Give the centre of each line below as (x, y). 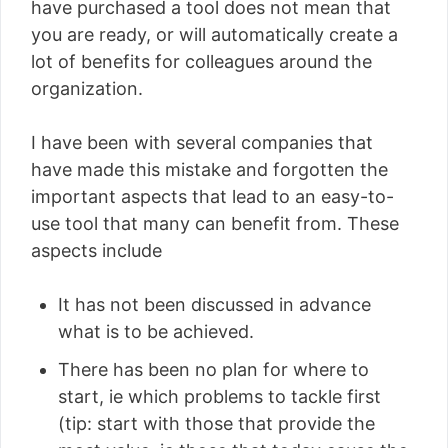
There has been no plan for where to (213, 369)
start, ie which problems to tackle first (219, 396)
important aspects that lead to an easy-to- (212, 196)
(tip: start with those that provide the (216, 423)
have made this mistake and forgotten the (209, 169)
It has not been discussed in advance (214, 304)
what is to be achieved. (156, 331)
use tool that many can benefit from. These (215, 223)
